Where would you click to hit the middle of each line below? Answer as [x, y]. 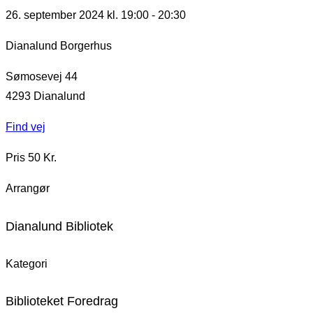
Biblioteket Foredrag [62, 301]
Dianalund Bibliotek [59, 226]
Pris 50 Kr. [31, 157]
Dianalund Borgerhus [59, 45]
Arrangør [28, 188]
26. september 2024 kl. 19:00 [77, 15]
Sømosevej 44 [42, 76]
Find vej [26, 126]
